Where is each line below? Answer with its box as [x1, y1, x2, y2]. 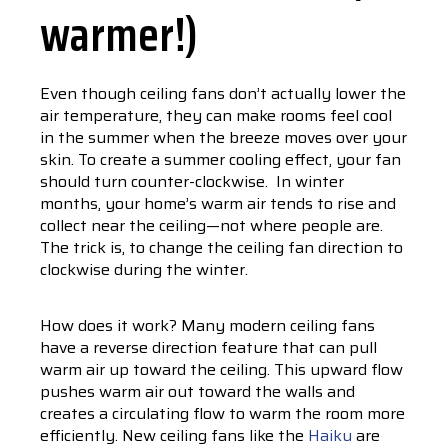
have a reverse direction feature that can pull [40, 335, 377, 360]
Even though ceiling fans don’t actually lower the [40, 81, 406, 106]
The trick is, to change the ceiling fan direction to [40, 235, 403, 260]
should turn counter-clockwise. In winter [40, 169, 344, 194]
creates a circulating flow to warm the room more [40, 401, 405, 426]
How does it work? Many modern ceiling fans [40, 313, 375, 338]
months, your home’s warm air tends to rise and [40, 191, 396, 216]
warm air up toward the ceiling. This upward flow [40, 357, 403, 382]
